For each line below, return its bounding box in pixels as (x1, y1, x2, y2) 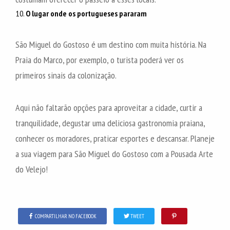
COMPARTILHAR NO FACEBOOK (35, 212, 97, 220)
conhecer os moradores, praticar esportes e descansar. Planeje (15, 132, 215, 144)
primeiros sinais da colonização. (15, 69, 117, 81)
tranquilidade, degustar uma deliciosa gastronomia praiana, (15, 117, 205, 129)
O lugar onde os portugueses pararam (26, 8, 147, 18)
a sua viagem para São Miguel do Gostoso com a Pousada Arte (15, 147, 213, 160)
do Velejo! (15, 163, 48, 175)
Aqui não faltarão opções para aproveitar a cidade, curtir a (15, 101, 202, 113)
